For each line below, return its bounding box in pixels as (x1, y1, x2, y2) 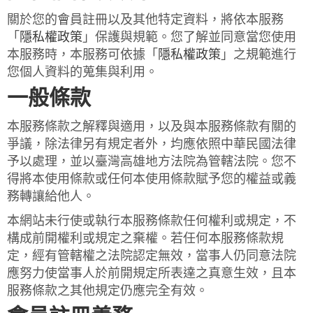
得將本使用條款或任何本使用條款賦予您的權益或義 (7, 170, 296, 187)
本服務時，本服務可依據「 (7, 46, 158, 62)
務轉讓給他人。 (7, 188, 95, 204)
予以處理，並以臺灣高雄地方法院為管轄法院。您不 (7, 153, 296, 169)
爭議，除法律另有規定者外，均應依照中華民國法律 (7, 136, 296, 152)
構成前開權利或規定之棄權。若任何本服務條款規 (7, 230, 284, 246)
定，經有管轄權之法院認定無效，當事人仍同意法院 (7, 247, 296, 263)
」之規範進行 (221, 46, 296, 62)
